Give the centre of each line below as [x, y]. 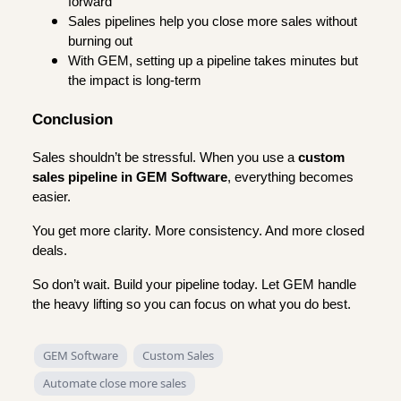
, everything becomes [290, 177]
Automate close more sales [115, 383]
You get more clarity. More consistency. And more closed [198, 230]
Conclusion [73, 119]
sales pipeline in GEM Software [130, 177]
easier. [51, 196]
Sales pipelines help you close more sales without [213, 22]
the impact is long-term [135, 81]
